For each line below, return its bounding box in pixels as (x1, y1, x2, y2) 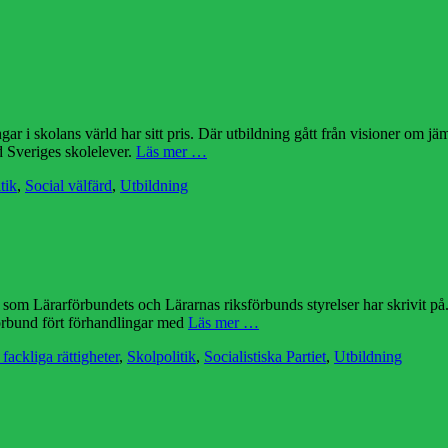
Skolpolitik (127, 347, 196, 365)
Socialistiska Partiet (204, 347, 326, 365)
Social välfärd (25, 177, 112, 195)
